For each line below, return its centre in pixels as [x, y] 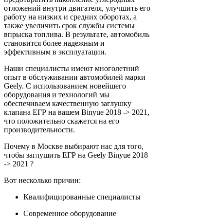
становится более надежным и [54, 43]
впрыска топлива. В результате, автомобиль [77, 34]
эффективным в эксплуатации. [55, 52]
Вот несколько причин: [42, 180]
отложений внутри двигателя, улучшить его [77, 8]
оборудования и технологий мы [57, 94]
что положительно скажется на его [62, 121]
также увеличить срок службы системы [69, 25]
